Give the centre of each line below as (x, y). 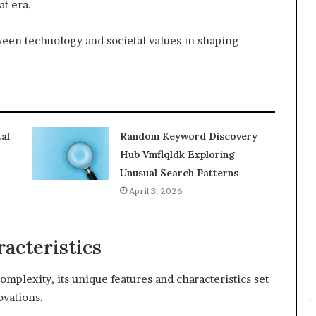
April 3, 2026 (156, 191)
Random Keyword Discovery (188, 136)
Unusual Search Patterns (179, 173)
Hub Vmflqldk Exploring (177, 154)
